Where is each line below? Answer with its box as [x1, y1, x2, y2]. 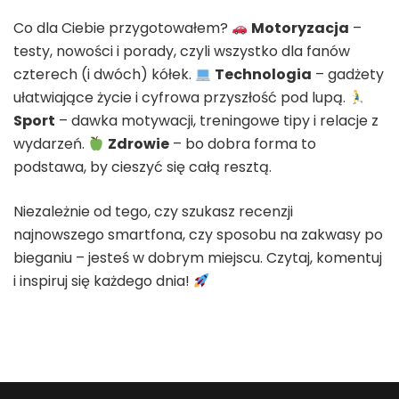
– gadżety [312, 64, 385, 85]
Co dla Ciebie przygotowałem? [13, 18, 232, 39]
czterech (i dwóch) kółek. [13, 64, 195, 85]
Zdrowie [108, 134, 170, 155]
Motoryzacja [251, 18, 350, 39]
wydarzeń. [13, 134, 88, 155]
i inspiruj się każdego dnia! [13, 271, 193, 292]
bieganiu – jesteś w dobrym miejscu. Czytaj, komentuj [13, 248, 382, 269]
